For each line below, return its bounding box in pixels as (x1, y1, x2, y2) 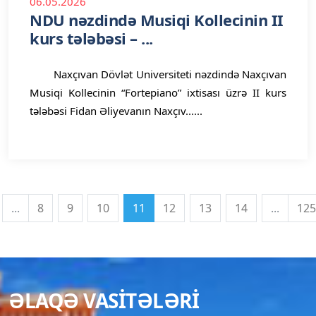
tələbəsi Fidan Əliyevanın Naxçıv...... (30, 104, 202, 118)
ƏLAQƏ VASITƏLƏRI (8, 287, 199, 314)
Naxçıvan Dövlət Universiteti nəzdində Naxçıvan (30, 67, 286, 81)
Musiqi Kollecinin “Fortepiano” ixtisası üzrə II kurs (30, 85, 286, 99)
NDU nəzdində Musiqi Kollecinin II (30, 9, 284, 30)
